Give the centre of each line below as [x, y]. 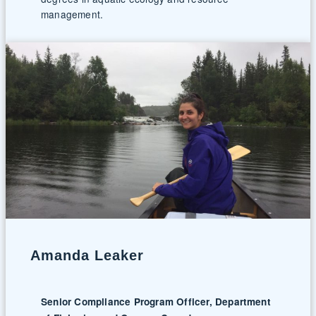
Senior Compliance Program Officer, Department [156, 301]
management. [72, 14]
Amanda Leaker [87, 256]
